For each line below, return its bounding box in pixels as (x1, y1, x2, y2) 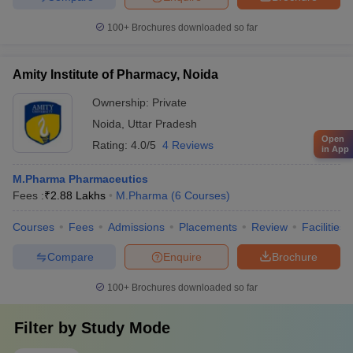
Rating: (92, 139, 131, 151)
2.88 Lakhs (50, 189, 106, 202)
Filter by (14, 319, 81, 336)
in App (321, 144, 349, 154)
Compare (46, 250, 94, 263)
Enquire (163, 250, 202, 263)
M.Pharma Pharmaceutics (13, 173, 148, 185)
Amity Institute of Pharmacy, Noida (13, 68, 218, 81)
